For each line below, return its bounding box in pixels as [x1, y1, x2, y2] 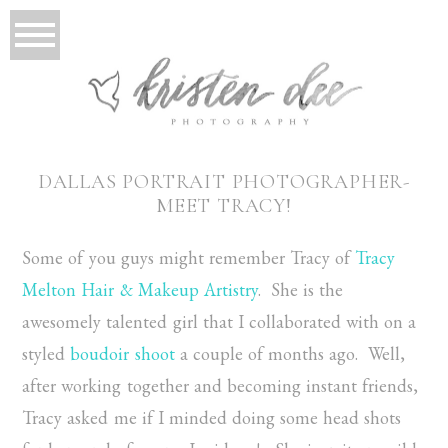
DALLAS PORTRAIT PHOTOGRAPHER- [37, 170, 411, 195]
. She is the [257, 278, 344, 302]
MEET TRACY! [156, 194, 292, 219]
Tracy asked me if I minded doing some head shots [22, 406, 402, 430]
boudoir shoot [70, 342, 175, 366]
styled [22, 342, 71, 366]
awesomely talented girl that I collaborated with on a [22, 310, 417, 334]
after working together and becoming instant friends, [22, 374, 418, 398]
